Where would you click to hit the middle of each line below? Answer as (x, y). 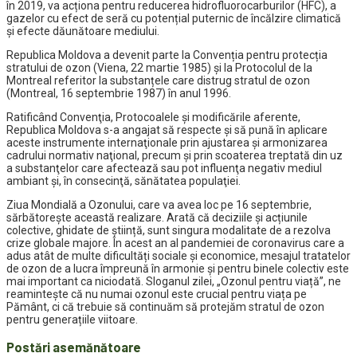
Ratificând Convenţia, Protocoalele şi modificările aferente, (153, 118)
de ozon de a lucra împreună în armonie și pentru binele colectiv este (178, 269)
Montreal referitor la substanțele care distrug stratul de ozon (158, 81)
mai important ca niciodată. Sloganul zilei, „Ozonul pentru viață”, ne (174, 282)
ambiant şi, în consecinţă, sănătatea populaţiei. (124, 181)
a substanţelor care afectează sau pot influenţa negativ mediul (164, 169)
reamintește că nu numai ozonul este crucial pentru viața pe (157, 294)
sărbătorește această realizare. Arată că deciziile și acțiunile (157, 218)
